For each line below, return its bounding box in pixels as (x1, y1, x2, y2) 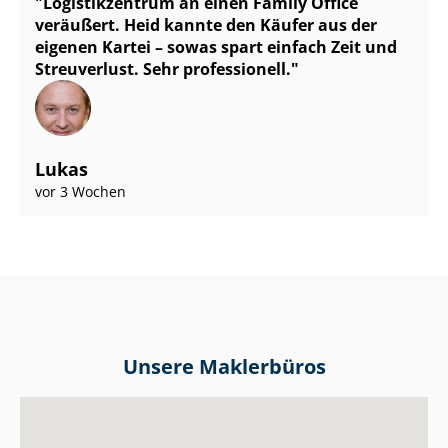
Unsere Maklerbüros (122, 352, 326, 380)
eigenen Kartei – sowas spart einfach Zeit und (35, 36, 397, 59)
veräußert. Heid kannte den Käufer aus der (35, 14, 377, 37)
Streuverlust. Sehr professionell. (35, 58, 291, 81)
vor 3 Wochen (35, 182, 126, 202)
